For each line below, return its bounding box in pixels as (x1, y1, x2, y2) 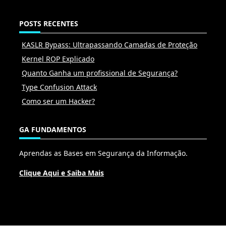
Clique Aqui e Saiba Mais (19, 167, 104, 178)
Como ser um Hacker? (22, 96, 95, 106)
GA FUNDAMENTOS (19, 124, 86, 134)
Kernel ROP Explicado (22, 53, 95, 64)
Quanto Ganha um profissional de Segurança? (22, 68, 178, 78)
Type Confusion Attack (22, 82, 97, 92)
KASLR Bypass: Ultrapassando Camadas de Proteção (22, 39, 198, 49)
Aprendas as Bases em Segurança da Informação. (19, 148, 188, 158)
